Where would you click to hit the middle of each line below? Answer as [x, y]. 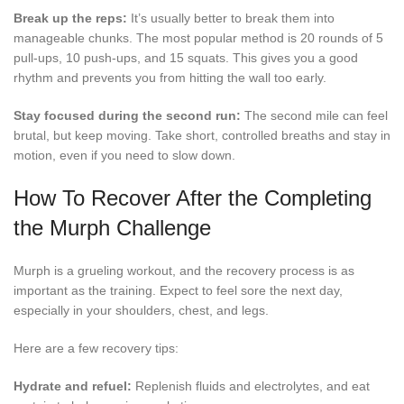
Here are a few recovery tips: [96, 349]
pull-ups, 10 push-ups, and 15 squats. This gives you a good [186, 58]
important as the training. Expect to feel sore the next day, [178, 291]
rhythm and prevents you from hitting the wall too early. [170, 78]
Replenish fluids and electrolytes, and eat [251, 386]
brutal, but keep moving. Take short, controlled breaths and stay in [202, 136]
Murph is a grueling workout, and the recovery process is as [184, 271]
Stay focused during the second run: [127, 116]
